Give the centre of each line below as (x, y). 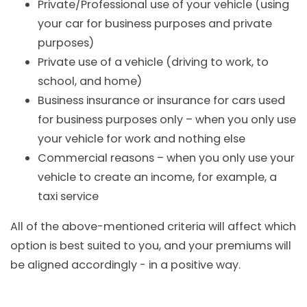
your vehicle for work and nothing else (142, 138)
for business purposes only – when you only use (167, 119)
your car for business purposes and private (155, 23)
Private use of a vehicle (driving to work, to (153, 62)
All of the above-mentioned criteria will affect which (153, 227)
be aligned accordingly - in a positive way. (125, 265)
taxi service (68, 196)
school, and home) (90, 81)
